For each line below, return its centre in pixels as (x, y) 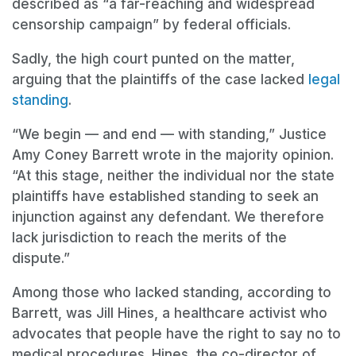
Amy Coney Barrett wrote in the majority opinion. (173, 155)
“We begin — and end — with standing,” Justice (169, 134)
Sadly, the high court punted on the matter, (153, 58)
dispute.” (41, 258)
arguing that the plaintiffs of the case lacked (160, 79)
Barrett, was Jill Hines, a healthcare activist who (170, 313)
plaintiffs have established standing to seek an (165, 196)
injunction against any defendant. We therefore (168, 217)
